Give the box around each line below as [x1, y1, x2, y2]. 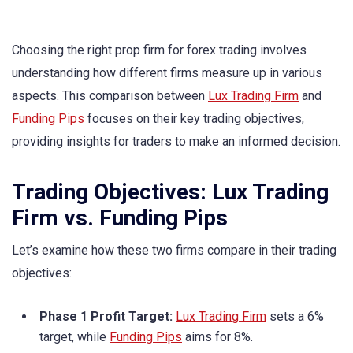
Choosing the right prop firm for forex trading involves [12, 43, 307, 58]
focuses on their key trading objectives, [84, 111, 304, 126]
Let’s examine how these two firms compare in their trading [12, 243, 336, 258]
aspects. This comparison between [12, 88, 208, 103]
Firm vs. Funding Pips [12, 205, 228, 232]
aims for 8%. [182, 329, 253, 345]
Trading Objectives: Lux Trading [12, 179, 329, 206]
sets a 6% [266, 309, 324, 325]
